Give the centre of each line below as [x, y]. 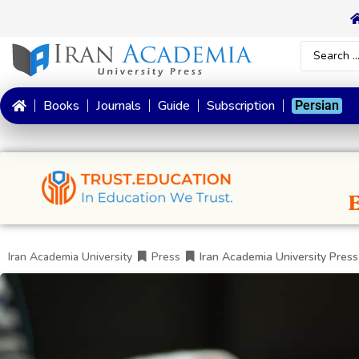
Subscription [241, 106]
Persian [317, 105]
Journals [119, 106]
